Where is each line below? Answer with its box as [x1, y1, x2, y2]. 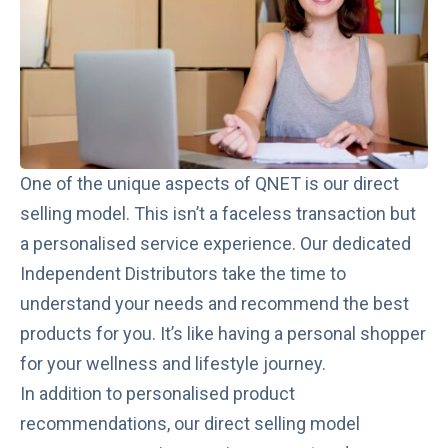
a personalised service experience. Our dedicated [20, 233, 411, 255]
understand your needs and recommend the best [20, 293, 409, 315]
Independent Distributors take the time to [20, 263, 346, 285]
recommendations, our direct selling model [20, 413, 360, 435]
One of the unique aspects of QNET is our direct [20, 173, 399, 195]
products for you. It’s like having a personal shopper [20, 323, 426, 345]
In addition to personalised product [20, 383, 295, 405]
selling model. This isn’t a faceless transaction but [20, 203, 416, 225]
